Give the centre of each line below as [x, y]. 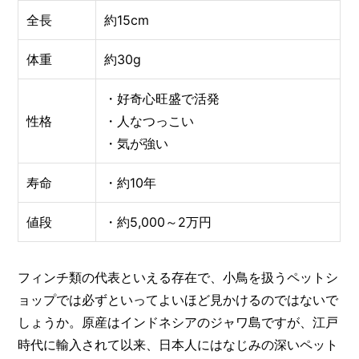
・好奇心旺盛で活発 [162, 99]
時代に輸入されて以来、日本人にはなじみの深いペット [178, 345]
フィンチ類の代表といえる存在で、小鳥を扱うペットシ [178, 278]
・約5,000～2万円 [158, 222]
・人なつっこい [149, 121]
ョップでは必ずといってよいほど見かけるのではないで [178, 300]
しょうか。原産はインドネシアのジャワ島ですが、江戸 [178, 323]
